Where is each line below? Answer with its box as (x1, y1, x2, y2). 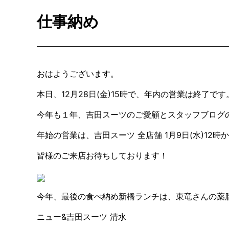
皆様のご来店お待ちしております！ (37, 150, 168, 161)
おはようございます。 (37, 68, 119, 79)
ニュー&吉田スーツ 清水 (37, 211, 126, 222)
